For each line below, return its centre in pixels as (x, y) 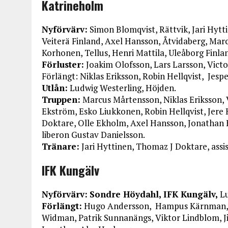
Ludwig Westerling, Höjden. (122, 88)
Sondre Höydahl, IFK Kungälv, (155, 194)
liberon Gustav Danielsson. (93, 135)
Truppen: (61, 99)
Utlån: (55, 88)
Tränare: (61, 146)
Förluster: (63, 64)
